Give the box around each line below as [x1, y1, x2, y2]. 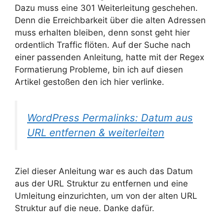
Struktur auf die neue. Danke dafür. [15, 203, 154, 213]
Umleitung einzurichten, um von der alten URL [15, 190, 197, 201]
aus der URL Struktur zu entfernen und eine [15, 178, 188, 188]
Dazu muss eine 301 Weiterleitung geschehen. [15, 2, 198, 13]
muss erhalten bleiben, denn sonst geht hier [15, 27, 190, 37]
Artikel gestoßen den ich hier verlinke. [15, 76, 164, 87]
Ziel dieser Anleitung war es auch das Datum [15, 166, 193, 176]
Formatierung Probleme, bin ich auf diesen [15, 64, 183, 74]
